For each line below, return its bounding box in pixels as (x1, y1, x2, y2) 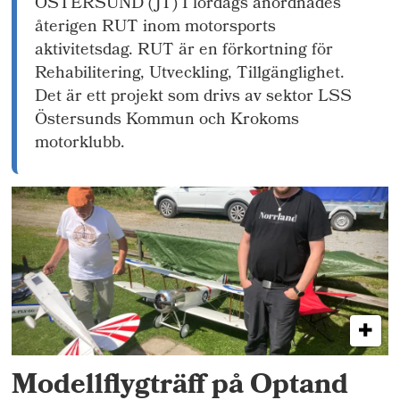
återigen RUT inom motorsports (35, 13, 277, 42)
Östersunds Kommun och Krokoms (35, 106, 300, 135)
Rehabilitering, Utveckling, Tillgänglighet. (35, 60, 346, 88)
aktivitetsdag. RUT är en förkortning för (35, 37, 334, 65)
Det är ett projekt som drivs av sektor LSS (35, 83, 353, 112)
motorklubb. (35, 129, 126, 158)
